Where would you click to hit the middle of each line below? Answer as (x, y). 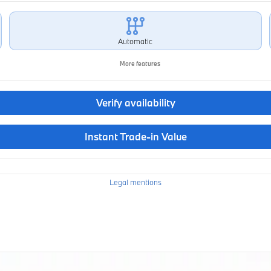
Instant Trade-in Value (135, 136)
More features (139, 64)
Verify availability (135, 103)
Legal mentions (135, 182)
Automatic (135, 41)
